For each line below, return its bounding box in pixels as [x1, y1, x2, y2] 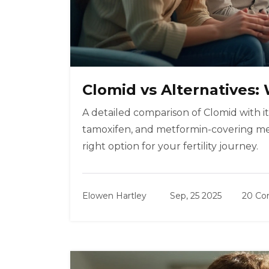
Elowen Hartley [82, 190, 147, 202]
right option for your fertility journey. [82, 141, 258, 153]
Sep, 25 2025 [170, 190, 222, 202]
